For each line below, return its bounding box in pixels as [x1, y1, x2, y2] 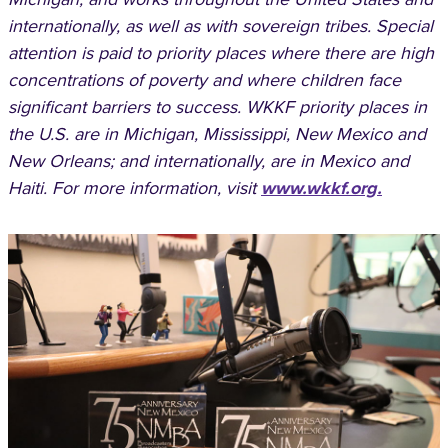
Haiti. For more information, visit [8, 175, 261, 201]
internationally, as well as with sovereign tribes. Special [8, 13, 433, 39]
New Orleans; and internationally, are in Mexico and [8, 148, 409, 174]
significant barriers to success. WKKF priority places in [8, 94, 427, 120]
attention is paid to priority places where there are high [8, 40, 434, 66]
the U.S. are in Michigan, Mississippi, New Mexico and [8, 121, 426, 147]
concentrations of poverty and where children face [8, 67, 401, 93]
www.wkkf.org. [261, 175, 382, 201]
